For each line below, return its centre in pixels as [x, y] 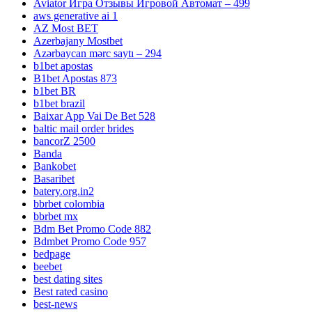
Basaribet [54, 179]
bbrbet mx [56, 217]
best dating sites [68, 279]
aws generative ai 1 [76, 16]
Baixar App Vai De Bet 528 [94, 116]
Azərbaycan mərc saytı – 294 [97, 54]
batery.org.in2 [64, 192]
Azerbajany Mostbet [78, 41]
